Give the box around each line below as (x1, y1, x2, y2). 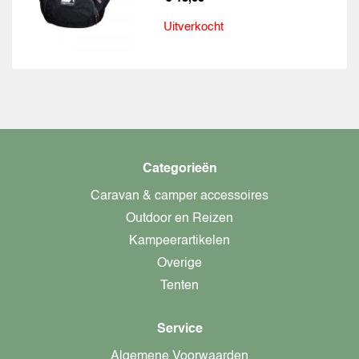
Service (156, 323, 203, 337)
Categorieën (142, 163, 217, 176)
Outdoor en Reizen (126, 212, 233, 226)
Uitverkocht (163, 21, 224, 34)
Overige (157, 257, 202, 271)
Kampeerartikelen (129, 235, 230, 248)
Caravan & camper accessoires (91, 190, 268, 204)
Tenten (160, 280, 199, 293)
